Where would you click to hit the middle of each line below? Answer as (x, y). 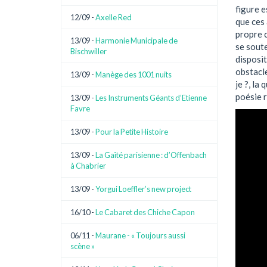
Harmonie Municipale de (136, 41)
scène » (83, 246)
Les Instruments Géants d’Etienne (151, 98)
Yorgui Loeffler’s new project (143, 189)
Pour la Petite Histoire (132, 132)
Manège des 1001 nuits (133, 74)
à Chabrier (88, 166)
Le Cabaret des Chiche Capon (145, 212)
